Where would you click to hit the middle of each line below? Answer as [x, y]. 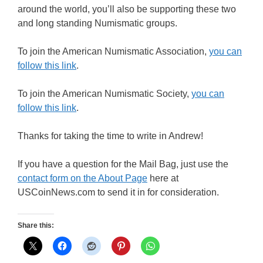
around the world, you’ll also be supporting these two [127, 9]
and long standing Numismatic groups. [97, 23]
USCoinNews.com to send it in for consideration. [118, 192]
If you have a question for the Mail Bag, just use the [123, 164]
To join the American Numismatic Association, [113, 51]
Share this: [36, 225]
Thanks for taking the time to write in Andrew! [110, 136]
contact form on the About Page [82, 178]
